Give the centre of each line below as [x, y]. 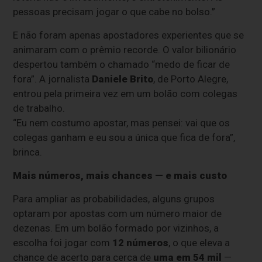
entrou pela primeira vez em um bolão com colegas [125, 94]
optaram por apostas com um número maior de [118, 214]
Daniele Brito [123, 79]
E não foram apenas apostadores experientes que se [129, 35]
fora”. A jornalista [53, 79]
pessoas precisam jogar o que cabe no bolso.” [114, 12]
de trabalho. [39, 108]
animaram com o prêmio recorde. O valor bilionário [125, 50]
